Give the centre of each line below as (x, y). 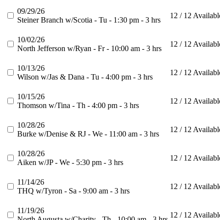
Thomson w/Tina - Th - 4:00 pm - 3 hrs (78, 106)
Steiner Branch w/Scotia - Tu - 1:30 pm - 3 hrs (89, 20)
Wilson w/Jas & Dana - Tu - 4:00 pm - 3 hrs (85, 77)
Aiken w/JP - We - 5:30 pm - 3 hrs (70, 163)
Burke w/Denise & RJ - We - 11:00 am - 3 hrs (88, 134)
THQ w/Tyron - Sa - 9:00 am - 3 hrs (73, 191)
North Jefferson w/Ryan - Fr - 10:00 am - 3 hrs (89, 49)
